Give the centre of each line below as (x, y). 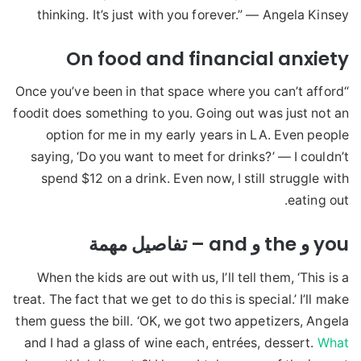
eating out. (318, 201)
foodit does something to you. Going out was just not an (181, 114)
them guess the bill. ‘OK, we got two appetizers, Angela (182, 321)
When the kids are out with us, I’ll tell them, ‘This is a (193, 277)
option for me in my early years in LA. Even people (197, 135)
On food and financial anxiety (207, 58)
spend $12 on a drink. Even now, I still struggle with (195, 179)
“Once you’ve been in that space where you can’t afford (179, 92)
